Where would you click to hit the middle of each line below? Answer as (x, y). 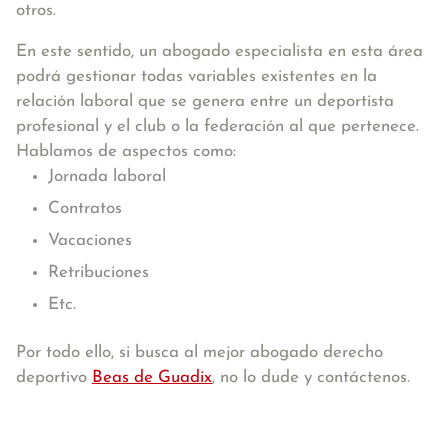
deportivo (54, 377)
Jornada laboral (107, 176)
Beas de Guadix (152, 377)
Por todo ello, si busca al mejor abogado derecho (199, 352)
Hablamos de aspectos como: (126, 151)
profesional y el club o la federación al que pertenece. (217, 126)
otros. (36, 10)
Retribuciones (98, 272)
